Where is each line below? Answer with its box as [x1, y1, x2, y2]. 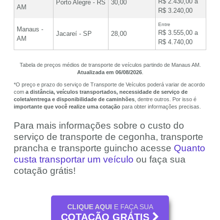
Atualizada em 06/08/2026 [77, 69, 142, 76]
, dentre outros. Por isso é [135, 96, 196, 103]
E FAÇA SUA [111, 203, 153, 211]
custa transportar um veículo [14, 154, 134, 165]
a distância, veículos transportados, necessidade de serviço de [26, 89, 188, 95]
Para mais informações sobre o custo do [14, 120, 184, 131]
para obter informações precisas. [120, 104, 201, 110]
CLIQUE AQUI [67, 203, 112, 211]
